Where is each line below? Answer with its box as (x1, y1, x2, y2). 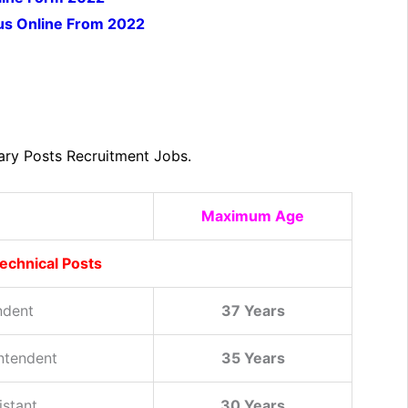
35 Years (220, 349, 285, 368)
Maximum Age (201, 207, 304, 226)
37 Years (220, 301, 285, 321)
